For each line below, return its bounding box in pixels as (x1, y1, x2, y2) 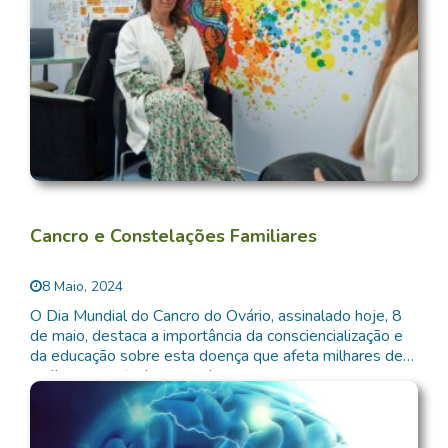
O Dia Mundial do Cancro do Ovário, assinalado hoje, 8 (30, 304, 402, 327)
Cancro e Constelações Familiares (30, 223, 317, 248)
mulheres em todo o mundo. (30, 364, 224, 387)
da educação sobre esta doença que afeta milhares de (30, 344, 403, 367)
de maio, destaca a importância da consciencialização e (30, 324, 403, 347)
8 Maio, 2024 (42, 276, 123, 296)
